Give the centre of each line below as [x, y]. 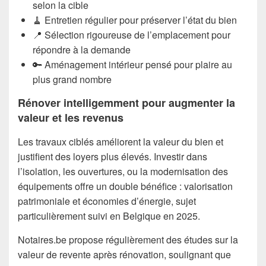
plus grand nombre [72, 79]
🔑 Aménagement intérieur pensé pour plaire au [132, 64]
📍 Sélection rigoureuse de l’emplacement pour [132, 35]
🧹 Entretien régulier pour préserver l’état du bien [135, 20]
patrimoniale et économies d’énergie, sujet [107, 201]
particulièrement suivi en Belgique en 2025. [109, 216]
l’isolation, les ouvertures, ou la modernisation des [123, 171]
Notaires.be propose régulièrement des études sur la [128, 239]
